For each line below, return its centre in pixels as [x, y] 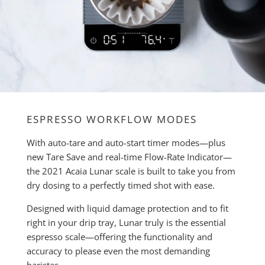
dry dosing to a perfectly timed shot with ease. [120, 185]
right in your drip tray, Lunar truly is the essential [126, 222]
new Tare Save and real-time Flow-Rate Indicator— [129, 156]
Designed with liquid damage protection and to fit [127, 208]
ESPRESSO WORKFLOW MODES [112, 119]
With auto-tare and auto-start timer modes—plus [126, 142]
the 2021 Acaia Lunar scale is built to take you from [131, 171]
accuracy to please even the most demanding [118, 251]
